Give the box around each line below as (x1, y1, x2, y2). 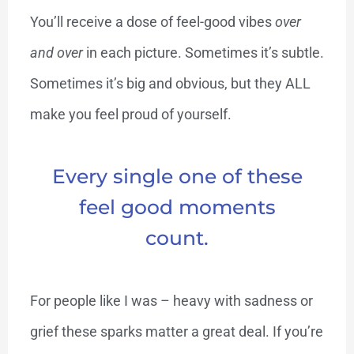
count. (145, 225, 209, 250)
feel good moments (78, 194, 276, 219)
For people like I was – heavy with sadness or (29, 292, 313, 309)
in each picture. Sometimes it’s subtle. (85, 43, 324, 61)
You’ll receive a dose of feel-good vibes (29, 13, 272, 30)
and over (29, 43, 86, 61)
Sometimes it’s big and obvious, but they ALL (29, 74, 311, 92)
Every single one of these (51, 164, 303, 188)
